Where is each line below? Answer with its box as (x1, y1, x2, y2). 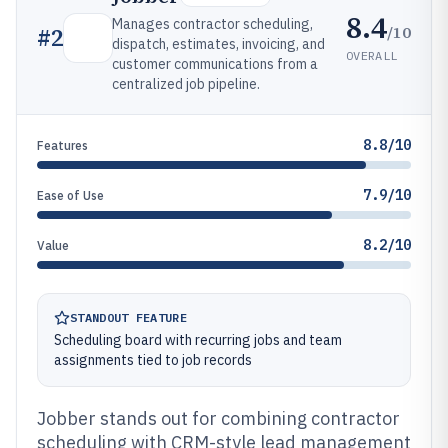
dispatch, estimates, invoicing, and (112, 35, 325, 53)
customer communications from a (112, 55, 318, 73)
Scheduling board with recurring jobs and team (54, 331, 342, 349)
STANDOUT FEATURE (70, 310, 187, 325)
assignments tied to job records (54, 351, 252, 369)
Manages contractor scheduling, (112, 15, 313, 33)
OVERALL (346, 47, 398, 63)
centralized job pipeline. (112, 75, 260, 93)
